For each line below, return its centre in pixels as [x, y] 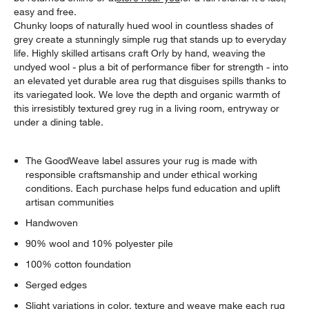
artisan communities [70, 202]
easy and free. [46, 11]
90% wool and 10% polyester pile [100, 243]
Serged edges [57, 285]
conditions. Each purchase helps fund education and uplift [153, 188]
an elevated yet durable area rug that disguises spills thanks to [150, 80]
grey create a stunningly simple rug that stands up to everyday [150, 39]
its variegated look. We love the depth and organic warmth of [147, 94]
